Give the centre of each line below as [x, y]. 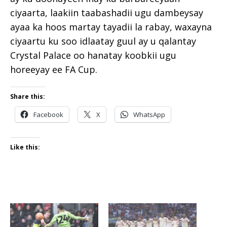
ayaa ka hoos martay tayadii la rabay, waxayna [111, 27]
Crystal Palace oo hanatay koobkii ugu [93, 55]
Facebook [48, 115]
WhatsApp [149, 115]
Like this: [25, 147]
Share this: [28, 97]
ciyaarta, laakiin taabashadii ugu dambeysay [107, 13]
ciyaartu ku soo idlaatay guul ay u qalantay [103, 41]
